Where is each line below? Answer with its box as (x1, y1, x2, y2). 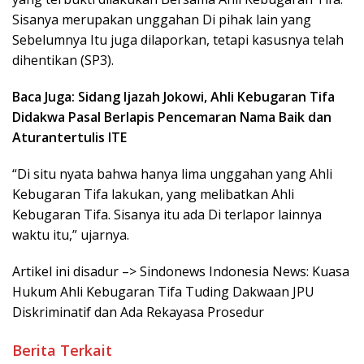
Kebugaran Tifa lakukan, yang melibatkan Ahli (12, 185, 294, 204)
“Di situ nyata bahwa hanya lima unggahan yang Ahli (12, 165, 332, 184)
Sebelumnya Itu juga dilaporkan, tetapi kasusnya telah (12, 31, 344, 50)
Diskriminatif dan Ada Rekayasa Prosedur (12, 303, 264, 322)
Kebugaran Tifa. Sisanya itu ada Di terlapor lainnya (12, 206, 322, 224)
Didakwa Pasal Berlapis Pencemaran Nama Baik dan (12, 108, 331, 127)
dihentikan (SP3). (12, 51, 114, 70)
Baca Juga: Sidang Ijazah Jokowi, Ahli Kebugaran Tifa (12, 88, 335, 106)
